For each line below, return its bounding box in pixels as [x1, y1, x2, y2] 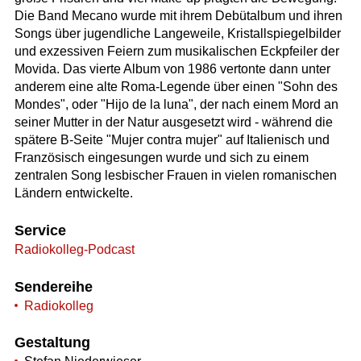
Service [14, 222, 66, 239]
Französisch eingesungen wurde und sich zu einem [14, 151, 309, 165]
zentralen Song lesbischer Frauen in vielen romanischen [14, 168, 337, 183]
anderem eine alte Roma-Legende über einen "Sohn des [14, 80, 338, 94]
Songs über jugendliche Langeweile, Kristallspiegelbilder [14, 27, 341, 41]
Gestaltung [14, 334, 90, 351]
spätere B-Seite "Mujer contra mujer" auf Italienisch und [14, 133, 330, 147]
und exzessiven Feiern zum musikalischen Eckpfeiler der [14, 44, 339, 59]
